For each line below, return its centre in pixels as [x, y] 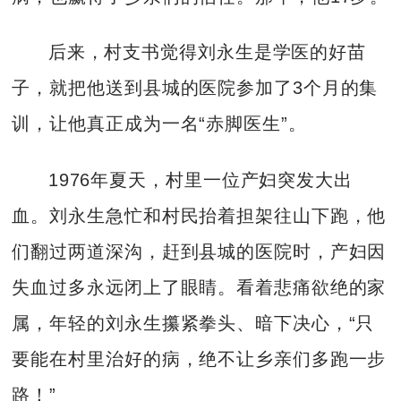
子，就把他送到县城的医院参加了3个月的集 [195, 88]
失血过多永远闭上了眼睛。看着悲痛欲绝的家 [199, 287]
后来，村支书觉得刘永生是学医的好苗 [207, 52]
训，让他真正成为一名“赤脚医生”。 [159, 124]
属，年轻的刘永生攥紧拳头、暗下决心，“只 [193, 323]
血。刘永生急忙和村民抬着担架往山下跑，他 [199, 215]
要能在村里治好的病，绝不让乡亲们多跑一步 [199, 358]
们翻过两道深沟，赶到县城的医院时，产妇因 [199, 251]
